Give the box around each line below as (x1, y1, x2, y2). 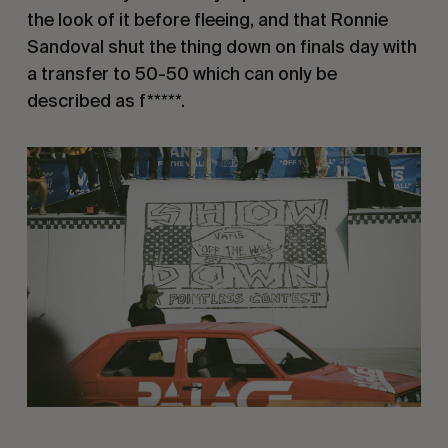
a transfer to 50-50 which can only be (26, 63, 337, 85)
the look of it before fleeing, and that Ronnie (26, 9, 388, 31)
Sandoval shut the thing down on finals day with (26, 36, 417, 58)
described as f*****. (26, 90, 185, 112)
